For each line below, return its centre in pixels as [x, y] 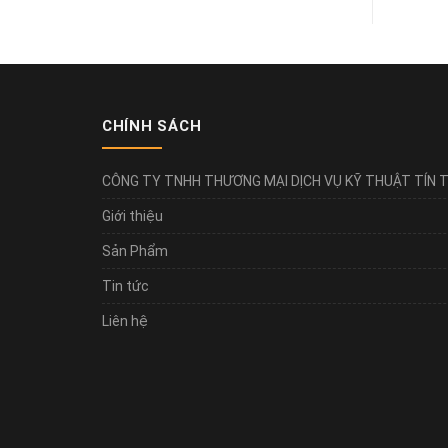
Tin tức [125, 286]
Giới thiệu [132, 216]
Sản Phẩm [135, 251]
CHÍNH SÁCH [152, 125]
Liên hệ [125, 321]
